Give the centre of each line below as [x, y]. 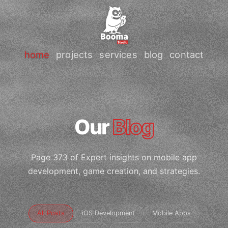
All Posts [51, 213]
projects [75, 54]
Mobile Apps [172, 213]
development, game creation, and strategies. [114, 171]
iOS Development [108, 213]
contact [187, 54]
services [118, 54]
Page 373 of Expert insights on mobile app [114, 157]
